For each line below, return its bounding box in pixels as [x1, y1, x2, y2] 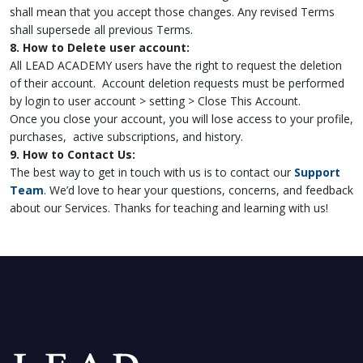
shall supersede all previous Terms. [10, 22, 193, 37]
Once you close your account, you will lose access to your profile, [10, 111, 353, 126]
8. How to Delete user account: [10, 40, 190, 55]
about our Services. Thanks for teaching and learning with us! [10, 200, 328, 216]
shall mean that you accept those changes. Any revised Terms [10, 4, 335, 19]
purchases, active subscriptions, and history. [10, 129, 243, 144]
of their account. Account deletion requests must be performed [10, 75, 344, 91]
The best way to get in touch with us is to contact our [10, 164, 294, 180]
